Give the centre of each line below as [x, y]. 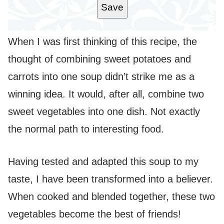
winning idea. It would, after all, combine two [106, 94]
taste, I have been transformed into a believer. [110, 179]
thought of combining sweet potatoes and [99, 59]
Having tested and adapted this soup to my [103, 161]
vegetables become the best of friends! [94, 214]
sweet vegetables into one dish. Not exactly [104, 111]
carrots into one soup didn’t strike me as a [101, 76]
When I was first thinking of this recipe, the [102, 41]
